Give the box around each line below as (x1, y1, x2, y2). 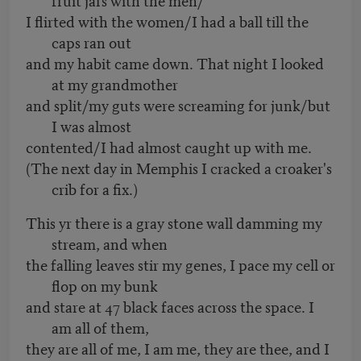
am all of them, (52, 316, 149, 338)
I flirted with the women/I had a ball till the (26, 10, 309, 32)
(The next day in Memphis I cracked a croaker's (26, 156, 332, 179)
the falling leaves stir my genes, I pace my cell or (26, 253, 335, 276)
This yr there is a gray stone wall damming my (26, 211, 322, 234)
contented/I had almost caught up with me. (26, 135, 312, 158)
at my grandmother (52, 73, 178, 95)
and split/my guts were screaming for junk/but (26, 93, 330, 116)
